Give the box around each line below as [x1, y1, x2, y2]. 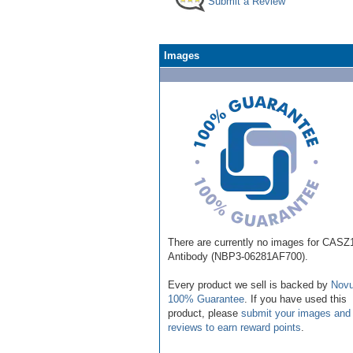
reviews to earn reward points [168, 321, 301, 333]
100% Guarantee [168, 292, 244, 305]
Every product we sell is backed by [168, 278, 331, 291]
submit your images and [241, 307, 351, 319]
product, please [168, 307, 241, 319]
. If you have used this [244, 292, 347, 305]
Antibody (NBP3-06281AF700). [168, 250, 308, 262]
